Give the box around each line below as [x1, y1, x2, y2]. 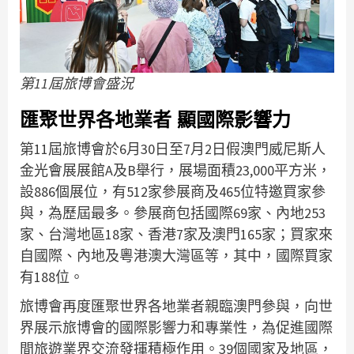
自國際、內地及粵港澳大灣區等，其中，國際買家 [20, 247, 333, 265]
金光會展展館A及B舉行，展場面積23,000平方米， [20, 161, 331, 180]
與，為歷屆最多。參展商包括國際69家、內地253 [20, 204, 326, 223]
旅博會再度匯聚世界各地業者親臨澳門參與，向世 [20, 297, 333, 316]
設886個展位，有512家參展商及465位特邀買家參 [20, 183, 326, 201]
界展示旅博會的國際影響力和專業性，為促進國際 [20, 318, 333, 337]
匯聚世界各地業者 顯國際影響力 [20, 109, 291, 131]
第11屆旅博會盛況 [20, 74, 134, 93]
